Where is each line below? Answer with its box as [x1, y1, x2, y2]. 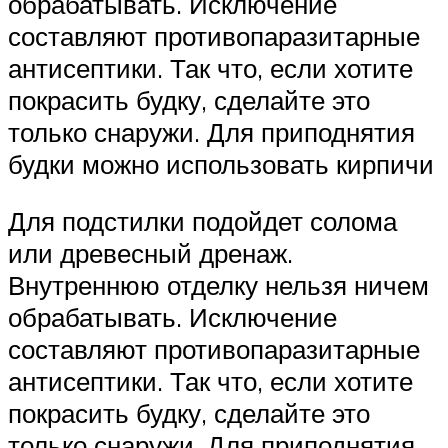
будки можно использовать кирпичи [8, 147, 434, 180]
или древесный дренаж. [8, 237, 293, 270]
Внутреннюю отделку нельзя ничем [8, 269, 429, 302]
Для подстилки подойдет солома [8, 205, 397, 238]
